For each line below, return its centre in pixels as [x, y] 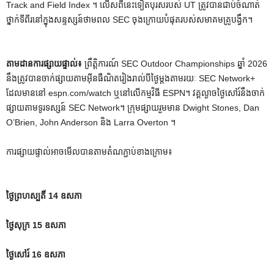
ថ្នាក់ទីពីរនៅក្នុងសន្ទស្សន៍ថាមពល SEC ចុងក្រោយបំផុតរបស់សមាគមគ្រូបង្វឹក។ [129, 19]
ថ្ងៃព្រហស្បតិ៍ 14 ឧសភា [44, 195]
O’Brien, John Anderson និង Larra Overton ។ [91, 122]
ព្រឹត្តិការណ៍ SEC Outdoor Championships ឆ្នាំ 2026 [176, 63]
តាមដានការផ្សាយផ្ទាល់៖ [45, 63]
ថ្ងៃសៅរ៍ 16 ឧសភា [36, 254]
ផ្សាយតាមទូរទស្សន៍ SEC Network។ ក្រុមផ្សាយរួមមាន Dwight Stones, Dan [133, 107]
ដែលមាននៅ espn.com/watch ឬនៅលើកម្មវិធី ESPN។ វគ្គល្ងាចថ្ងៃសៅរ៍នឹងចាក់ [135, 93]
